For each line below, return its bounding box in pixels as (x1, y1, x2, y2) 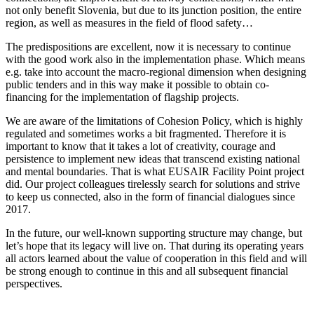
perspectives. (6, 278, 62, 290)
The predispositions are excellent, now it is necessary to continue (6, 41, 291, 53)
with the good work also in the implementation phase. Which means (6, 53, 305, 66)
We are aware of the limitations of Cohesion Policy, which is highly (6, 115, 303, 128)
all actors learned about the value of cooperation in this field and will (6, 252, 307, 265)
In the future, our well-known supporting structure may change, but (6, 227, 302, 240)
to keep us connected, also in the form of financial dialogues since (6, 191, 295, 203)
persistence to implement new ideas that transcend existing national (6, 153, 300, 165)
